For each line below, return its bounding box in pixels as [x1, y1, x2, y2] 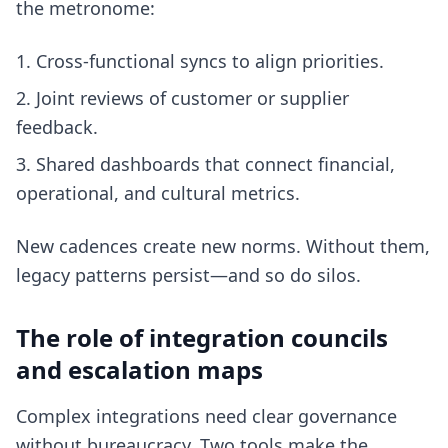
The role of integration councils [16, 321, 388, 354]
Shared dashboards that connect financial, [36, 152, 395, 176]
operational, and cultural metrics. [16, 181, 300, 205]
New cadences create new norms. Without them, [16, 234, 430, 258]
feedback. [16, 115, 98, 139]
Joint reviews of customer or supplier [36, 86, 349, 110]
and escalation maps [16, 353, 263, 386]
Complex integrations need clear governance [16, 404, 397, 428]
